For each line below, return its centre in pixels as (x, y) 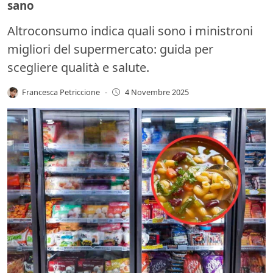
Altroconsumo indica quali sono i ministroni (130, 30)
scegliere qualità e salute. (78, 67)
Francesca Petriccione (61, 92)
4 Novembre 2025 (157, 92)
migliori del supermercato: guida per (110, 49)
